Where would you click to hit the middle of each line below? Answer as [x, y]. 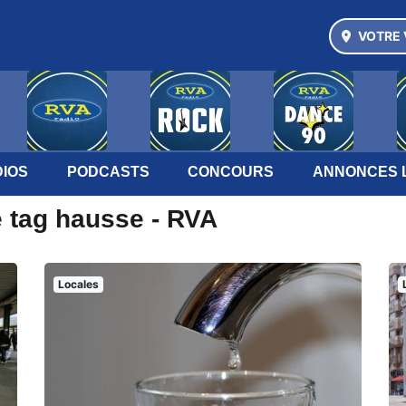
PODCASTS [108, 172]
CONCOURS [231, 172]
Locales [78, 284]
